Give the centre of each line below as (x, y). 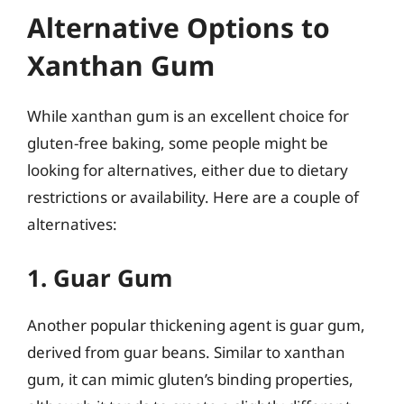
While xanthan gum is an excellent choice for (188, 116)
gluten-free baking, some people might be (178, 143)
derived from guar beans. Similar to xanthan (186, 352)
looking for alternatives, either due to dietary (188, 170)
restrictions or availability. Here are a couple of (193, 197)
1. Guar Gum (100, 277)
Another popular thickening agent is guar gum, (196, 325)
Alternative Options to (179, 28)
